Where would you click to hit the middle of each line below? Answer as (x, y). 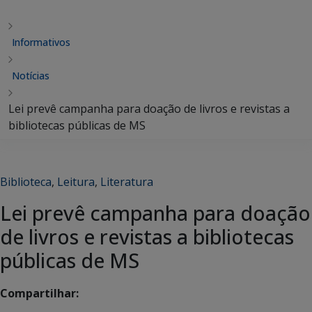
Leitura (76, 182)
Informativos (41, 42)
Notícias (31, 76)
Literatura (127, 182)
